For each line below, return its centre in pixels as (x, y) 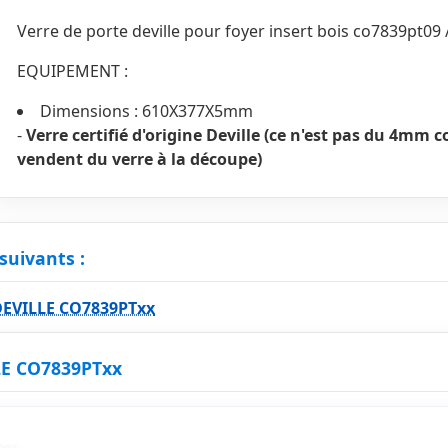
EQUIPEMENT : (72, 70)
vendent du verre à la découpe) (139, 158)
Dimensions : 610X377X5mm (146, 110)
